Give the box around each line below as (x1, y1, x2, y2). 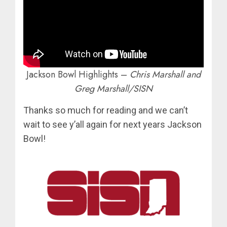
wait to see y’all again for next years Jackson (23, 119, 202, 130)
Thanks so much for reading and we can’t (23, 104, 188, 116)
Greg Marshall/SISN (74, 82, 153, 95)
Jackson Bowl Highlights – (26, 67, 130, 81)
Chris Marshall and (130, 67, 201, 81)
